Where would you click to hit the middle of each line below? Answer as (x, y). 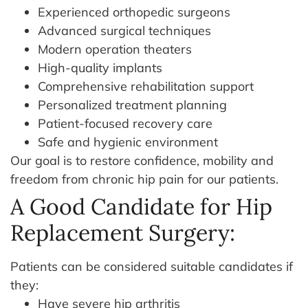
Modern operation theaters (115, 49)
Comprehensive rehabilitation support (146, 86)
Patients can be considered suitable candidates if (152, 266)
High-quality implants (100, 67)
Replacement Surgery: (123, 232)
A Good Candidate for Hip (141, 206)
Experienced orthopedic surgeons (134, 12)
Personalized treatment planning (132, 104)
